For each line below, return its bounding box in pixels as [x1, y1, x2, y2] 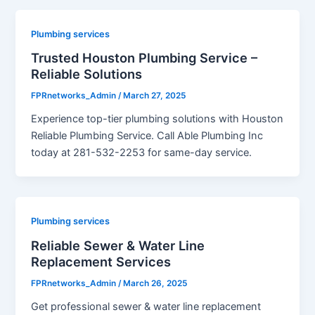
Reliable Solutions [31, 66, 143, 82]
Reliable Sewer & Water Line [31, 237, 205, 253]
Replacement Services [31, 253, 172, 269]
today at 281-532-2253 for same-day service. [31, 146, 252, 160]
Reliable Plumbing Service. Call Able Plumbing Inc [31, 129, 264, 143]
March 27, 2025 [123, 91, 186, 101]
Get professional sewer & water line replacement [31, 300, 262, 313]
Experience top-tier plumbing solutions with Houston [31, 112, 284, 126]
